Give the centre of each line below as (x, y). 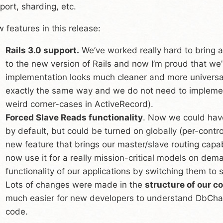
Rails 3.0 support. (42, 50)
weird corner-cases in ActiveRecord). (79, 104)
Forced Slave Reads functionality (74, 117)
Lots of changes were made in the (75, 184)
